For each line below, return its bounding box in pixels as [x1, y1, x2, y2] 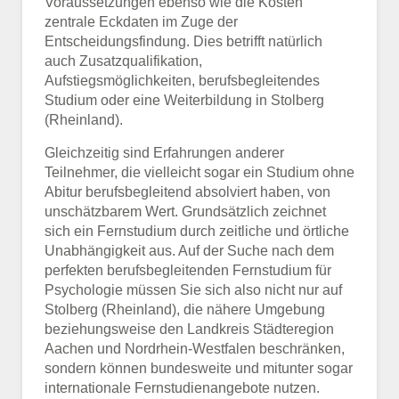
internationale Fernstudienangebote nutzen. [45, 380, 320, 395]
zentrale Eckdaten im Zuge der [45, 14, 238, 29]
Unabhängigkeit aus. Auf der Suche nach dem [45, 243, 334, 258]
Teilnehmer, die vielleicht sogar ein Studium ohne [45, 165, 354, 180]
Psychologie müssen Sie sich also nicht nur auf [45, 282, 342, 297]
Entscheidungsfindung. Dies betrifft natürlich [45, 34, 322, 49]
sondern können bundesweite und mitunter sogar [45, 361, 353, 376]
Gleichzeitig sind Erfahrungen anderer [45, 145, 284, 160]
